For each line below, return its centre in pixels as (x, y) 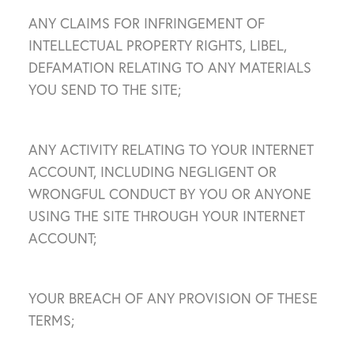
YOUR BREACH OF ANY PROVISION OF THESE (173, 298)
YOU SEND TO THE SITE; (105, 90)
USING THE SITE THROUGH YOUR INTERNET (167, 216)
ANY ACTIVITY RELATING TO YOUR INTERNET (171, 150)
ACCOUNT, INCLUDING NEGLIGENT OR (153, 172)
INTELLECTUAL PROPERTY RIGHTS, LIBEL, (158, 45)
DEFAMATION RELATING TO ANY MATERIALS (170, 68)
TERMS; (51, 320)
